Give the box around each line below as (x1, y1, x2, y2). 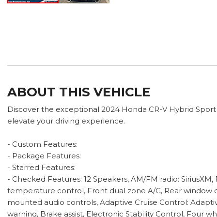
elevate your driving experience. (7, 116, 125, 125)
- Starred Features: (7, 162, 76, 172)
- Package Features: (7, 151, 81, 160)
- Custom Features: (7, 139, 77, 149)
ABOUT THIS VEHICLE (7, 84, 150, 100)
